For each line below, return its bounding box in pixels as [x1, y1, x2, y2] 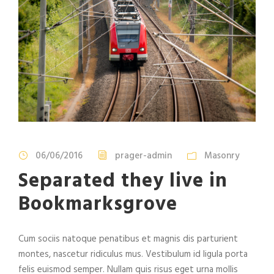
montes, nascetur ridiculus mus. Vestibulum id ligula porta [18, 246, 248, 262]
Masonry [204, 148, 240, 163]
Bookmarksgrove [18, 188, 177, 220]
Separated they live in [18, 165, 228, 197]
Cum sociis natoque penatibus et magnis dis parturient [18, 231, 238, 246]
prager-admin [115, 148, 172, 163]
